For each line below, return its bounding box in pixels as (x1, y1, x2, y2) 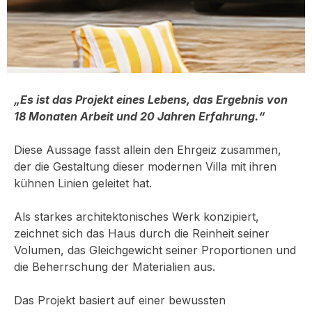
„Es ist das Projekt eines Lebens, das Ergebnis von (14, 93, 288, 107)
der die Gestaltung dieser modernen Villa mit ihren (14, 159, 276, 173)
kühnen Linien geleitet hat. (14, 176, 152, 190)
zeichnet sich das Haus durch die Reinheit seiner (14, 226, 270, 240)
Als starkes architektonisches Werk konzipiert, (14, 210, 259, 224)
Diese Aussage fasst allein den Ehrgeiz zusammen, (14, 143, 281, 157)
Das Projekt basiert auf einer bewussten (14, 293, 226, 307)
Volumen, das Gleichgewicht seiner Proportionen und (14, 243, 296, 257)
